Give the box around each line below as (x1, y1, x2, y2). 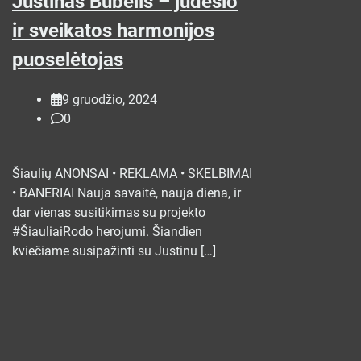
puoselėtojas (12, 48, 123, 71)
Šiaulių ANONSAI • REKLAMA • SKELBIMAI (12, 165, 252, 181)
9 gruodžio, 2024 (62, 91, 157, 107)
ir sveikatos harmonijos (12, 19, 214, 42)
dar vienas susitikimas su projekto (12, 204, 205, 220)
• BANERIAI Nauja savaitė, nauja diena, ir (12, 185, 241, 201)
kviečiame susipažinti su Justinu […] (12, 243, 216, 259)
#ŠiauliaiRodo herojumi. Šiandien (12, 223, 202, 239)
